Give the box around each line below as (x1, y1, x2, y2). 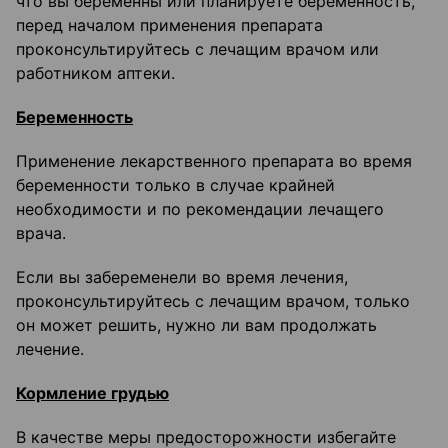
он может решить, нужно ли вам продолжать (16, 315, 377, 336)
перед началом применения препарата (16, 15, 323, 36)
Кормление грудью (16, 383, 169, 404)
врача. (16, 223, 66, 244)
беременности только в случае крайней (16, 175, 335, 196)
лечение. (16, 339, 84, 360)
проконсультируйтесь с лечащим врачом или (16, 39, 379, 60)
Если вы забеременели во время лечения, (16, 267, 348, 288)
